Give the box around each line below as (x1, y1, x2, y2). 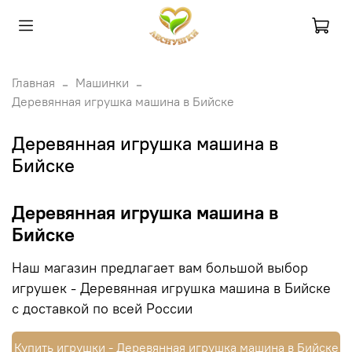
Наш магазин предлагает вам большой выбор (12, 258, 308, 277)
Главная (12, 74, 55, 90)
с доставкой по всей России (12, 299, 192, 317)
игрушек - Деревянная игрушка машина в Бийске (12, 279, 331, 297)
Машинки (75, 74, 129, 90)
